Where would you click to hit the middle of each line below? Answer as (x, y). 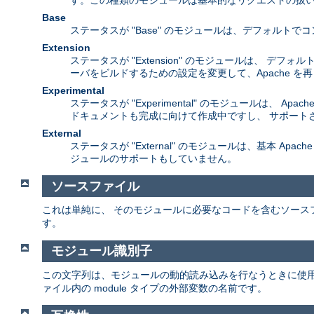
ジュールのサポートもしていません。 (153, 159)
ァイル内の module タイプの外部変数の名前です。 (155, 288)
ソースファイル (95, 186)
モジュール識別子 (101, 251)
